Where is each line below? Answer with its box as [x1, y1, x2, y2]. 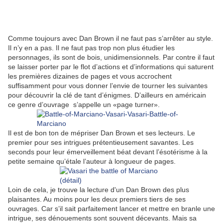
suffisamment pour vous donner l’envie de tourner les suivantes [8, 82, 208, 90]
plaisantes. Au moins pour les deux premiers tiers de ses [8, 195, 186, 204]
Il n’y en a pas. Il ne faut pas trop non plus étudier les [8, 44, 175, 52]
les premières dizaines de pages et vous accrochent [8, 72, 172, 81]
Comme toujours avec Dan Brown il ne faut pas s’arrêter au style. [8, 34, 213, 43]
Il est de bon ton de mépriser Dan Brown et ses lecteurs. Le [8, 129, 195, 137]
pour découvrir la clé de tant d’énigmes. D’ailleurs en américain [8, 91, 206, 100]
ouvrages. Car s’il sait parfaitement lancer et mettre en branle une [8, 205, 215, 213]
